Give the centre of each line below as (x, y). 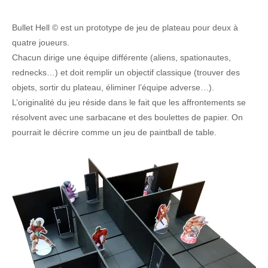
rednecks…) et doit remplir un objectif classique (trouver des (126, 72)
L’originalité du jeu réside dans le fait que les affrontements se (129, 102)
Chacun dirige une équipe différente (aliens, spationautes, (121, 57)
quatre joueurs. (40, 42)
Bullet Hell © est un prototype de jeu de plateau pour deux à (125, 27)
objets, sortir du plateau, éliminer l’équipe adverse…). (113, 87)
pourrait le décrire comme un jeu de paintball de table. (114, 132)
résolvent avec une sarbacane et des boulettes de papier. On (127, 117)
